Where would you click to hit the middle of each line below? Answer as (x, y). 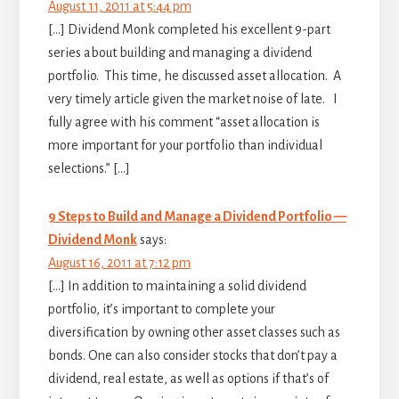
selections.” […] (89, 168)
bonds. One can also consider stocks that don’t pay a (192, 355)
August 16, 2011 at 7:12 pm (119, 262)
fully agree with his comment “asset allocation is (183, 122)
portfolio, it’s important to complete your (161, 309)
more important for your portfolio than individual (185, 145)
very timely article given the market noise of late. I (192, 98)
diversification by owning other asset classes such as (194, 332)
